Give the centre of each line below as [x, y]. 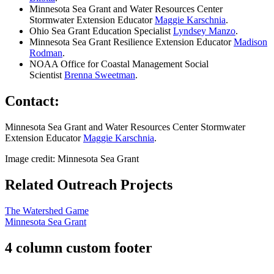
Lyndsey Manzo [204, 31]
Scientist [47, 75]
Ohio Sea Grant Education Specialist [101, 31]
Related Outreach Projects [89, 184]
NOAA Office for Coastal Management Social [119, 64]
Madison [250, 42]
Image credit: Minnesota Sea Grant [72, 158]
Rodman [46, 53]
